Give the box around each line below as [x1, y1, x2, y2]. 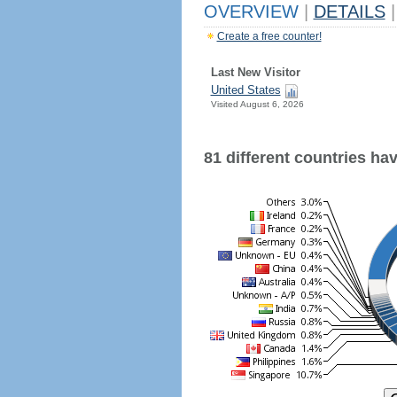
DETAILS [313, 2, 385, 21]
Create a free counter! [216, 30, 322, 43]
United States [210, 83, 281, 97]
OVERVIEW [203, 2, 304, 21]
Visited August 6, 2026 [210, 99, 304, 109]
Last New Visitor [210, 66, 300, 79]
